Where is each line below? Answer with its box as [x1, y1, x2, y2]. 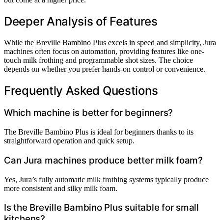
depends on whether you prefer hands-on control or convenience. [4, 64, 205, 73]
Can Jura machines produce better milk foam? [4, 154, 203, 166]
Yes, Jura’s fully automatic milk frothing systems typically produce [4, 175, 209, 184]
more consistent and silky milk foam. [4, 184, 117, 192]
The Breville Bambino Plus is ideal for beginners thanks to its [4, 128, 193, 137]
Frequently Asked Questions [4, 83, 158, 98]
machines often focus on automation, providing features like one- [4, 47, 204, 55]
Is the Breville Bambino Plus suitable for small [4, 202, 199, 214]
